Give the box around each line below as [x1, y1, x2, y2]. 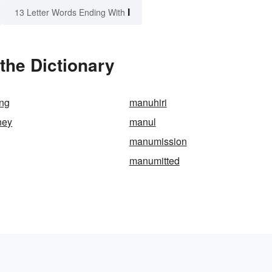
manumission [129, 134, 187, 149]
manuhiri [129, 95, 167, 110]
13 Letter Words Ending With [15, 6, 125, 19]
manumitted [129, 154, 180, 168]
